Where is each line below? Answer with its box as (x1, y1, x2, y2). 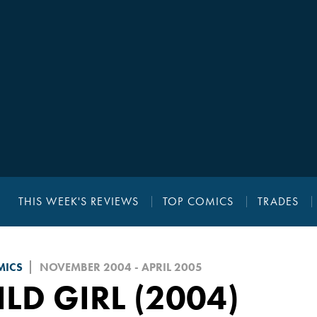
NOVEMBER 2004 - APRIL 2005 (39, 260, 202, 275)
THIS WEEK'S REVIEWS (18, 195, 139, 209)
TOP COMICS (163, 195, 234, 209)
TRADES (258, 195, 299, 209)
